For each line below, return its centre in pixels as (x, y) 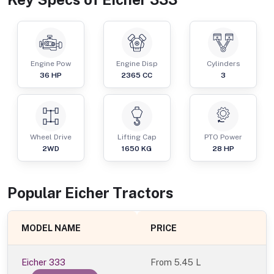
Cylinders (223, 64)
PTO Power (224, 137)
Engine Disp (137, 64)
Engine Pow (50, 64)
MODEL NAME (51, 228)
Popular (36, 193)
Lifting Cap (137, 137)
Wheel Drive (50, 137)
